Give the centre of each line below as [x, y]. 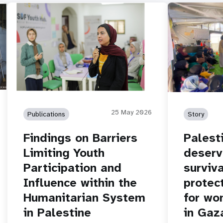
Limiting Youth [64, 153]
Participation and [73, 167]
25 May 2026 [131, 112]
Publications [47, 114]
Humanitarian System [85, 197]
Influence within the [80, 182]
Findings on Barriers [81, 138]
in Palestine [57, 212]
